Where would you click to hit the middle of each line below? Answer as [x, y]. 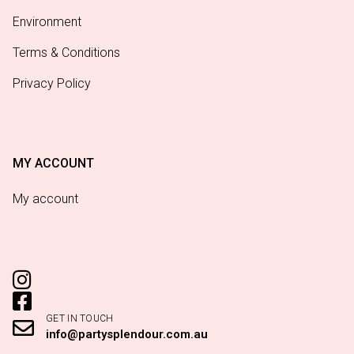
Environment [47, 21]
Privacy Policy [52, 83]
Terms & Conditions [66, 52]
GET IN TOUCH [80, 318]
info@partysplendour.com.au [127, 334]
